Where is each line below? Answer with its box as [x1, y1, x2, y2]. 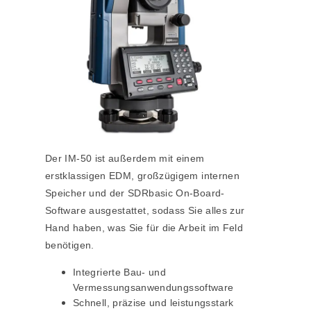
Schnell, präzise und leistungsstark [73, 297, 234, 309]
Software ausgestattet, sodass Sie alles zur [45, 205, 245, 217]
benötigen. [45, 239, 94, 251]
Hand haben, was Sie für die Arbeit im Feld [45, 222, 244, 234]
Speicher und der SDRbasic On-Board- [45, 187, 225, 199]
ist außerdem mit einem [92, 153, 205, 165]
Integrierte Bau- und [73, 267, 167, 278]
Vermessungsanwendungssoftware [73, 282, 234, 294]
